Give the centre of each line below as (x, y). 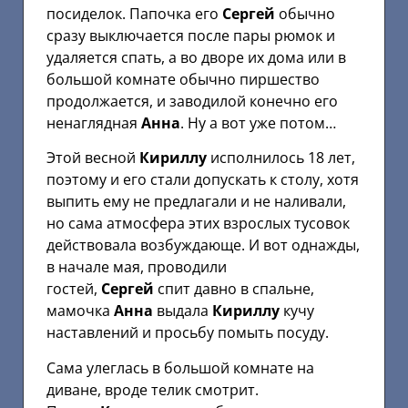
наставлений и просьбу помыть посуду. (188, 333)
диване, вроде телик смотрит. (153, 389)
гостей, (74, 289)
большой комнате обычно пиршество (183, 79)
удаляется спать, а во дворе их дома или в (196, 57)
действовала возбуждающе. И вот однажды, (203, 245)
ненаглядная (94, 123)
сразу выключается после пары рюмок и (191, 36)
